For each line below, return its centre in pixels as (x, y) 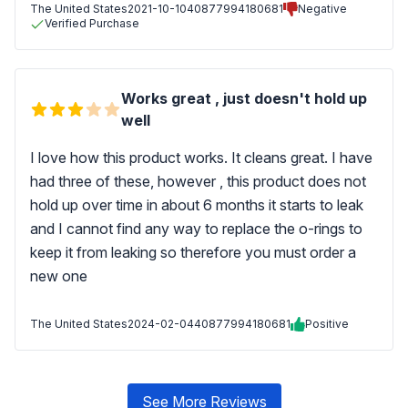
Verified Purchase (92, 23)
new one (59, 276)
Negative (322, 9)
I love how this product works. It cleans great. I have (201, 158)
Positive (327, 324)
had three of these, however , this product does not (198, 181)
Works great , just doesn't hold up (244, 98)
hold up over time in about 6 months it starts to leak (197, 205)
